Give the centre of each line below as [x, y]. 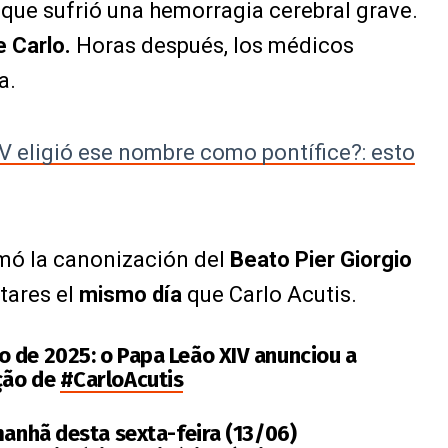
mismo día [130, 294]
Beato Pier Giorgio [321, 259]
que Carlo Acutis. [269, 294]
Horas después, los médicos [212, 45]
